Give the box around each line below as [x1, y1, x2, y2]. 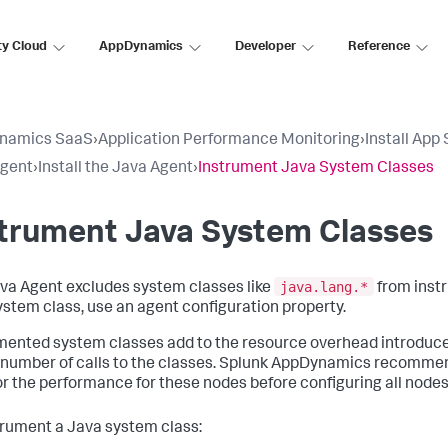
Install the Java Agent [38, 161, 193, 177]
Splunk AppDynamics [219, 356, 371, 373]
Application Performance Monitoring [98, 133, 360, 149]
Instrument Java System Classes [198, 161, 434, 177]
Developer [235, 40, 296, 54]
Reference [348, 40, 410, 54]
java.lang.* [280, 278, 368, 295]
